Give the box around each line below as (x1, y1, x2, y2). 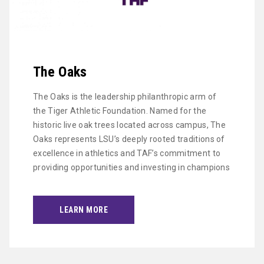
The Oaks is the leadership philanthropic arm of (33, 91, 217, 101)
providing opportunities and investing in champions (33, 162, 230, 172)
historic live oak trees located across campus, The (33, 120, 226, 130)
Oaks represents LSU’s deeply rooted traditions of (33, 134, 225, 144)
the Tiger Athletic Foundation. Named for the (33, 105, 207, 115)
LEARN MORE (60, 204, 108, 214)
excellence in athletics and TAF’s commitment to (33, 148, 221, 158)
